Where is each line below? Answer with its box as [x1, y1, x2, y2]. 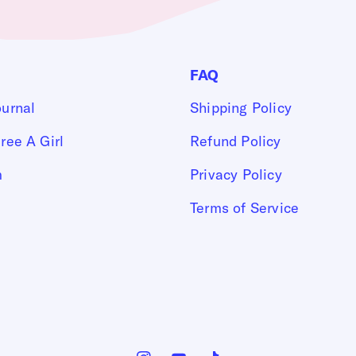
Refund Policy [190, 131, 281, 150]
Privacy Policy [190, 164, 282, 184]
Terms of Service [190, 198, 300, 217]
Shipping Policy [190, 98, 292, 117]
